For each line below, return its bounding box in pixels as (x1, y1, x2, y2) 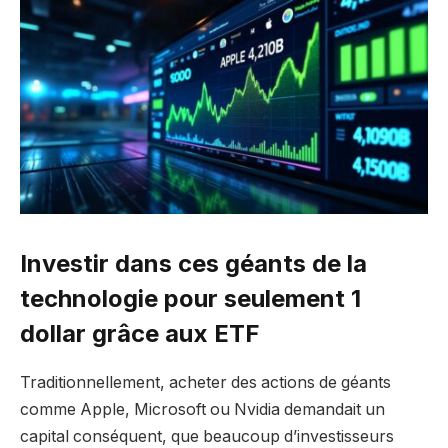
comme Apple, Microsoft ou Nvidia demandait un (20, 400, 385, 420)
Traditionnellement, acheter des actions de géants (20, 373, 391, 393)
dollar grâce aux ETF (20, 319, 260, 349)
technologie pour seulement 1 (20, 284, 361, 314)
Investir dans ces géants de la (20, 249, 367, 279)
